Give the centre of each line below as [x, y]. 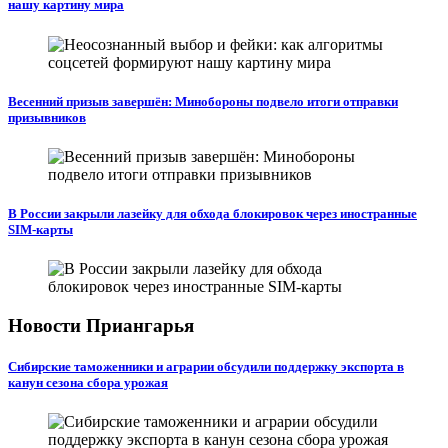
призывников [47, 117]
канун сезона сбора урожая [88, 383]
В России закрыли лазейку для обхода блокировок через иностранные [212, 214]
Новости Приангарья [101, 325]
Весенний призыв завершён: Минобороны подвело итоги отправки [203, 101]
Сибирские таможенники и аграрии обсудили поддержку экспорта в [206, 367]
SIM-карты [40, 230]
